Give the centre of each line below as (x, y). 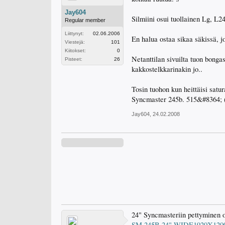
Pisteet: (74, 59)
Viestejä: (75, 42)
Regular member (85, 20)
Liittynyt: (74, 33)
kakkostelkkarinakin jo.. (167, 69)
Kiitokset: (75, 50)
